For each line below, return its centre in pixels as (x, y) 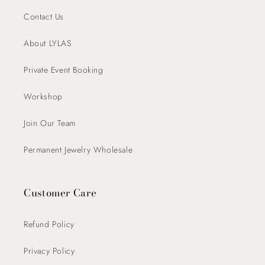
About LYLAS (48, 43)
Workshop (43, 97)
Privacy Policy (49, 251)
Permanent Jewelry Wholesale (78, 150)
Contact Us (44, 17)
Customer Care (60, 193)
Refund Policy (49, 224)
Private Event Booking (64, 70)
